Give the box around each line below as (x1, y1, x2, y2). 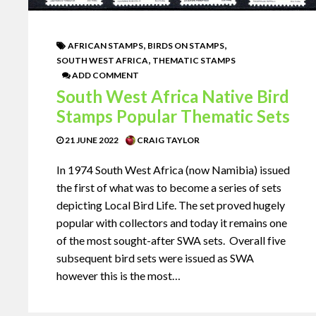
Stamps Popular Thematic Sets (56, 106, 290, 127)
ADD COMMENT (71, 70, 139, 81)
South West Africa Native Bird (56, 86, 289, 107)
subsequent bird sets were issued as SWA (56, 251, 254, 265)
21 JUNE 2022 (63, 135, 119, 146)
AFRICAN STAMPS (68, 40, 143, 51)
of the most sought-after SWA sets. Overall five (56, 233, 286, 248)
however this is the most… (56, 269, 181, 283)
